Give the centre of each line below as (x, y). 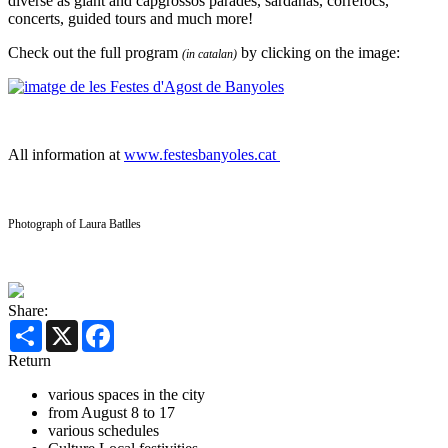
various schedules (103, 431)
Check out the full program (95, 53)
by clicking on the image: (318, 53)
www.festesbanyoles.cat (202, 155)
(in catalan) (209, 54)
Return (29, 361)
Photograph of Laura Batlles (74, 224)
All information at (66, 155)
